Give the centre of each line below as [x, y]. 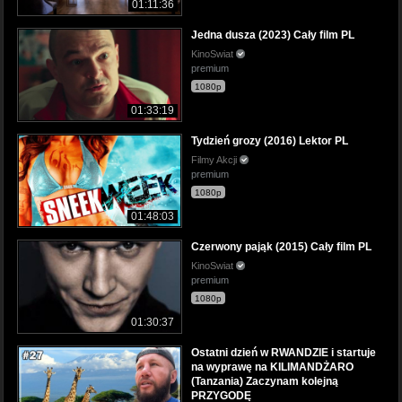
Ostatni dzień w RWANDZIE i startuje [284, 353]
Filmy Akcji [215, 160]
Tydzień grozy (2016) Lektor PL [270, 141]
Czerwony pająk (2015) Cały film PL [281, 247]
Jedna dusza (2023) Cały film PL [273, 35]
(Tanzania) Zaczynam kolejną [265, 382]
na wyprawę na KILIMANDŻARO [272, 367]
